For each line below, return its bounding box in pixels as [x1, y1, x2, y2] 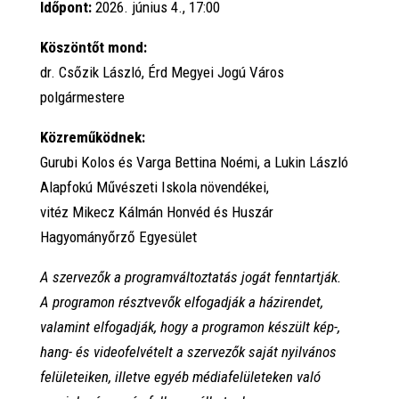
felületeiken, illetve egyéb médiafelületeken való [39, 368, 321, 387]
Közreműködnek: [39, 128, 145, 147]
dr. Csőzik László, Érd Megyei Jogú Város [39, 63, 284, 82]
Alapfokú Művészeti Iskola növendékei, [39, 178, 269, 197]
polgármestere [39, 88, 125, 107]
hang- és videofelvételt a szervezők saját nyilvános [39, 343, 337, 362]
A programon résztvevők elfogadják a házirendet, [39, 293, 323, 312]
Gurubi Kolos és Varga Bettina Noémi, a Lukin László [39, 153, 348, 172]
